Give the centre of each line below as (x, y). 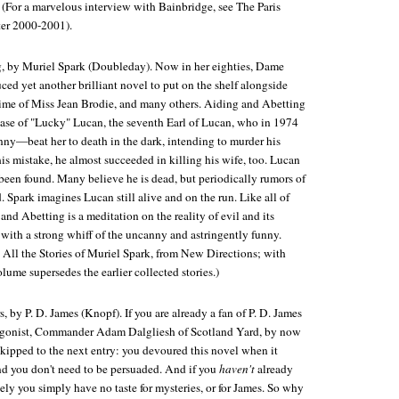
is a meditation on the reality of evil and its (170, 216)
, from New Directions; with (218, 253)
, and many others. (159, 103)
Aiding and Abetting (255, 103)
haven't (237, 369)
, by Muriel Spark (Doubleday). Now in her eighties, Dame (143, 66)
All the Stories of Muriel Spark (77, 253)
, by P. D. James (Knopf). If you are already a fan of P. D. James (153, 313)
